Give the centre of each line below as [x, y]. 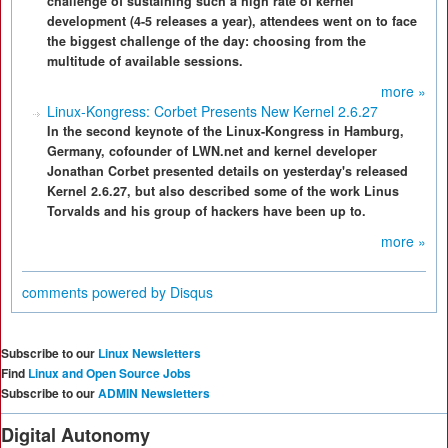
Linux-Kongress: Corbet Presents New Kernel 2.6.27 [212, 111]
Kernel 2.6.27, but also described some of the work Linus [223, 191]
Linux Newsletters [149, 353]
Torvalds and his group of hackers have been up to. [206, 211]
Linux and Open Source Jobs [109, 373]
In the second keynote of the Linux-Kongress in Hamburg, [225, 131]
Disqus [191, 292]
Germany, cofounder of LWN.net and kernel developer [212, 151]
